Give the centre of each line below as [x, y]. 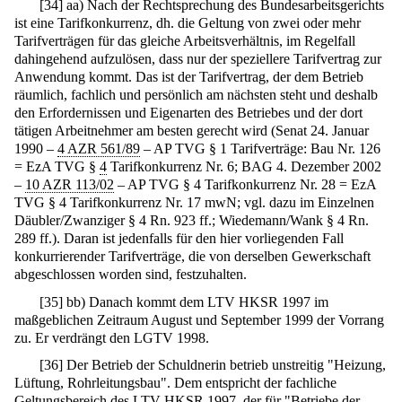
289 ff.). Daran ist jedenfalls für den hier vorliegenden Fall [179, 238]
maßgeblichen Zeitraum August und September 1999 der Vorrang [199, 319]
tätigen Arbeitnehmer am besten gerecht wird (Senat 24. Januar [192, 130]
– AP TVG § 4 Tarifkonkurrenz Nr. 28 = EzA [245, 184]
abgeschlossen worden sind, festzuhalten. [131, 274]
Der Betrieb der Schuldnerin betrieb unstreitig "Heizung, [225, 365]
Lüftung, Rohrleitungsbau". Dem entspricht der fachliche [175, 383]
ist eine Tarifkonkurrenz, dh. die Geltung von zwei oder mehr [188, 22]
